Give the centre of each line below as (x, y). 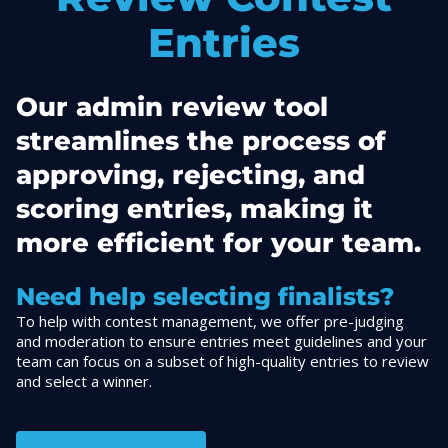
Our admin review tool (172, 107)
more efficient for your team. (218, 243)
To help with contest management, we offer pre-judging (210, 321)
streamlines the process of (201, 141)
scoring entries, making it (194, 209)
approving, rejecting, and (190, 175)
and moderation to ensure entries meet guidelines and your (221, 341)
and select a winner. (84, 381)
